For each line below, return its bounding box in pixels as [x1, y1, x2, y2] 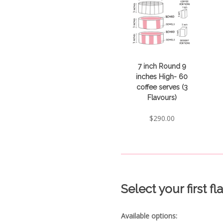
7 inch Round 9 [137, 62, 186, 70]
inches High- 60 [136, 72, 188, 81]
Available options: [121, 211, 177, 221]
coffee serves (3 [136, 83, 188, 91]
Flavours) [147, 93, 177, 102]
